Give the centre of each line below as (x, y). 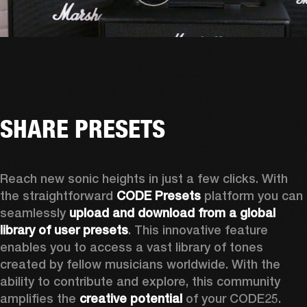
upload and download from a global (172, 212)
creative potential (131, 298)
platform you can (252, 195)
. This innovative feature (198, 230)
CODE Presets (159, 195)
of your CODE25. (233, 298)
